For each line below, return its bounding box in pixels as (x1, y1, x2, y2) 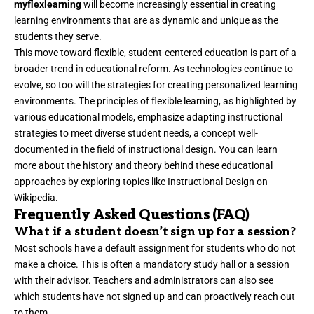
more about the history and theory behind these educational (14, 160, 273, 172)
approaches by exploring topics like (14, 176, 168, 188)
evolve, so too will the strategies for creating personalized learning (14, 79, 298, 91)
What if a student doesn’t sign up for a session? (14, 225, 296, 240)
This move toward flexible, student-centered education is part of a (14, 47, 296, 59)
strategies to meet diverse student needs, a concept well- (14, 128, 258, 139)
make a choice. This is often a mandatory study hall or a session (14, 259, 289, 271)
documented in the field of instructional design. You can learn (14, 144, 278, 156)
